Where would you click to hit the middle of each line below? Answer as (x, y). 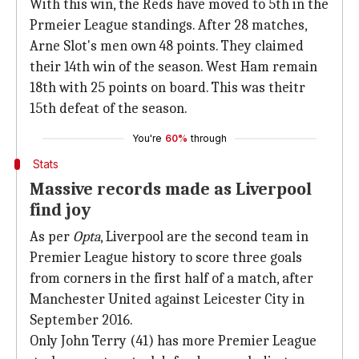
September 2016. (81, 320)
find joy (60, 210)
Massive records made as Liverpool (171, 189)
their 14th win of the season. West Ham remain (173, 67)
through (209, 138)
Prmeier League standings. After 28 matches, (168, 25)
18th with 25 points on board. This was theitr (167, 88)
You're (147, 138)
